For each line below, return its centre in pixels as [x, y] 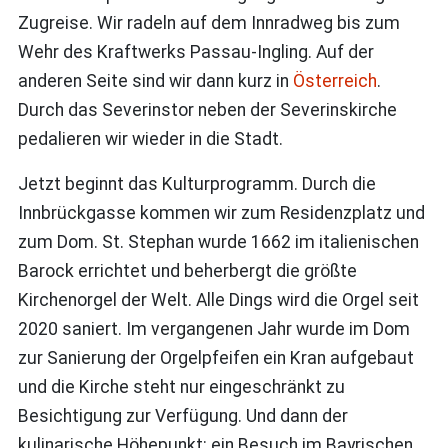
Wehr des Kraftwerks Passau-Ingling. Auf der [195, 51]
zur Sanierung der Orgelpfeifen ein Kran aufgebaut [215, 357]
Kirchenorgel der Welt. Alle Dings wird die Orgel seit [218, 299]
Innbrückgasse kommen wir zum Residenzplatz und [221, 212]
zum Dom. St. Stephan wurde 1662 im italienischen [218, 241]
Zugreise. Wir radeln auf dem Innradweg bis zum [208, 22]
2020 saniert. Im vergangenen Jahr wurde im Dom [213, 328]
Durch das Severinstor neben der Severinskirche [207, 109]
